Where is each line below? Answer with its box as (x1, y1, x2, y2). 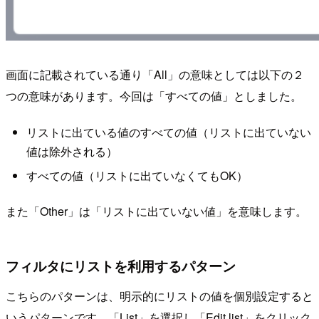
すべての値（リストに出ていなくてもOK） (26, 167, 248, 184)
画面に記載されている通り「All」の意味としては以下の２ (6, 66, 304, 83)
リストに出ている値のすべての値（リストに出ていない (26, 124, 311, 141)
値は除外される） (26, 143, 117, 160)
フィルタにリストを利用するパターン (6, 256, 236, 276)
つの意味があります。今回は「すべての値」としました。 (6, 87, 302, 104)
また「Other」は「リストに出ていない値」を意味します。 (6, 202, 307, 219)
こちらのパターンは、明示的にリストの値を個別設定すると (6, 287, 313, 304)
